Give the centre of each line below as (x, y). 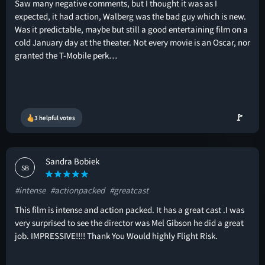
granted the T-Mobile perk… (66, 55)
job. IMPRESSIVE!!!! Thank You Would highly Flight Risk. (116, 236)
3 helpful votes (55, 118)
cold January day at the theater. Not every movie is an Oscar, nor (132, 42)
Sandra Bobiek (72, 161)
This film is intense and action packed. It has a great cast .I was (130, 210)
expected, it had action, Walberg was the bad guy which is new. (130, 16)
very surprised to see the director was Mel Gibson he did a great (129, 223)
